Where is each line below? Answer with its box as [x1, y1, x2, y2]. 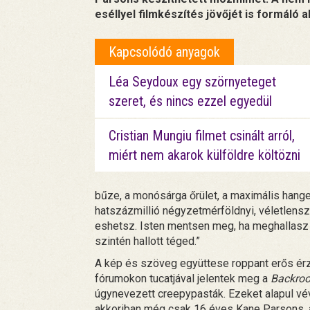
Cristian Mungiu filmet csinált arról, [109, 127, 295, 145]
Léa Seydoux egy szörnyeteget [109, 73, 276, 91]
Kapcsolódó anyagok [109, 44, 220, 61]
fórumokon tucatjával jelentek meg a [95, 272, 271, 286]
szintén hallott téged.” [95, 235, 200, 248]
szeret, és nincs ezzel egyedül [109, 93, 272, 110]
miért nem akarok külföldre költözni [109, 147, 300, 164]
